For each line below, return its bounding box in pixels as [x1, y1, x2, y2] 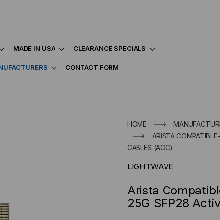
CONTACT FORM [65, 63, 119, 71]
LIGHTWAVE [127, 162, 174, 171]
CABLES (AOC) [127, 143, 173, 152]
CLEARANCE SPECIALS [73, 44, 146, 52]
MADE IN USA [13, 44, 55, 52]
